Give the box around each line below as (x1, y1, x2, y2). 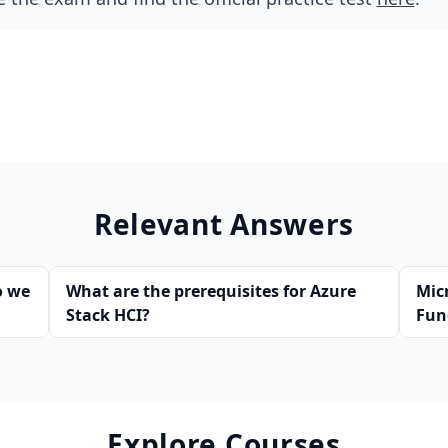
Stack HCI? (66, 303, 150, 326)
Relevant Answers (93, 204, 355, 243)
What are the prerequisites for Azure (66, 279, 356, 302)
